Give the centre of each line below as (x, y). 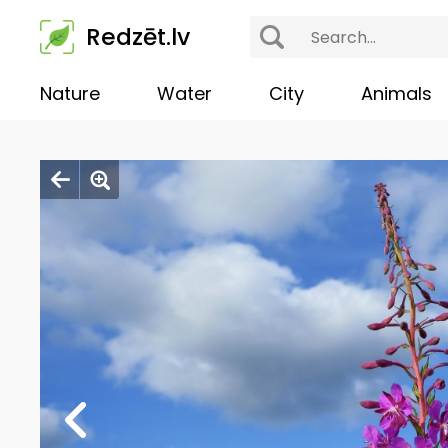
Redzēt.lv (138, 37)
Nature (70, 93)
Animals (396, 93)
